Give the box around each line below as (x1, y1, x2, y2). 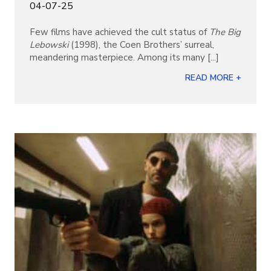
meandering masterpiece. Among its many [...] (30, 51, 219, 64)
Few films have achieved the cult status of (30, 26, 209, 38)
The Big (209, 26, 241, 38)
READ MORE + (185, 72, 241, 83)
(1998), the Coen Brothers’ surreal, (68, 39, 214, 51)
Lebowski (30, 39, 68, 51)
